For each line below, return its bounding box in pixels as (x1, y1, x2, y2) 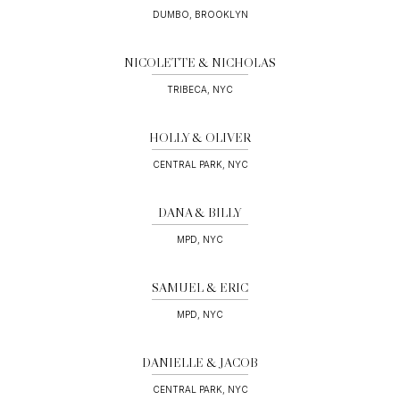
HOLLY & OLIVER (149, 129, 251, 146)
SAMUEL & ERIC (152, 279, 248, 296)
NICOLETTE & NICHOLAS (124, 54, 276, 71)
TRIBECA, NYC (167, 84, 233, 96)
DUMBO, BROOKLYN (152, 9, 248, 21)
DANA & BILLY (158, 204, 242, 221)
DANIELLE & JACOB (142, 354, 258, 371)
